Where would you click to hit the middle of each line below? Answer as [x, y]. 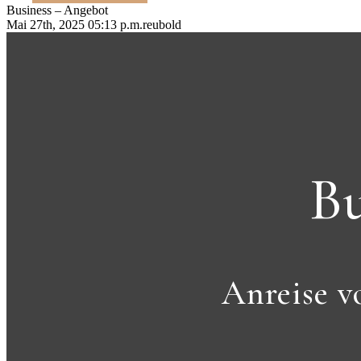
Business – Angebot [57, 10]
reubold [162, 25]
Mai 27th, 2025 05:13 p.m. [75, 25]
